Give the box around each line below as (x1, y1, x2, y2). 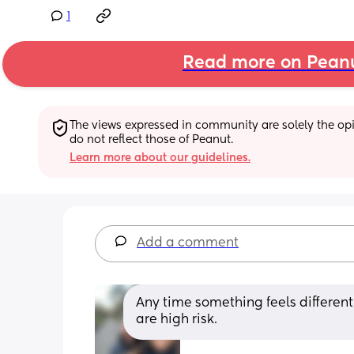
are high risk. (136, 313, 217, 326)
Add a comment (137, 236, 239, 250)
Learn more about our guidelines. (70, 152, 250, 164)
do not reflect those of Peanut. (70, 134, 233, 145)
